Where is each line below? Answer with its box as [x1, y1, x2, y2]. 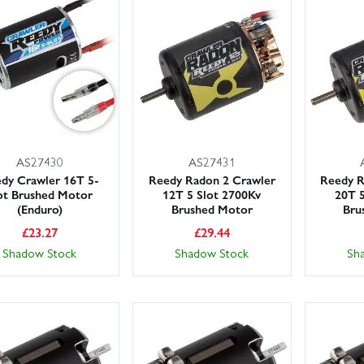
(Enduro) [16, 200, 63, 219]
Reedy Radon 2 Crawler [148, 171, 275, 189]
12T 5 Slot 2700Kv [162, 185, 262, 204]
